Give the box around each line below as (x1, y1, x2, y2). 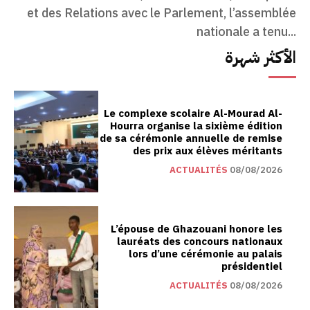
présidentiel (221, 258, 282, 274)
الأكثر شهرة (225, 45, 296, 70)
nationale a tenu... (197, 22, 296, 41)
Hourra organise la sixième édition (110, 118, 282, 134)
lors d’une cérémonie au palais (129, 246, 282, 262)
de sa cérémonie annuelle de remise (100, 130, 282, 146)
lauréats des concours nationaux (117, 233, 282, 249)
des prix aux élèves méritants (133, 143, 282, 158)
